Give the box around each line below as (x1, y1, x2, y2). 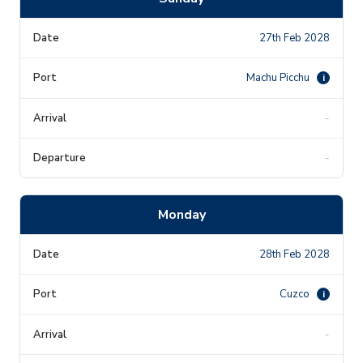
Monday (157, 205, 206, 224)
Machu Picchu (246, 70, 312, 85)
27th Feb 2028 (259, 30, 330, 45)
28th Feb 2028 (259, 246, 330, 262)
